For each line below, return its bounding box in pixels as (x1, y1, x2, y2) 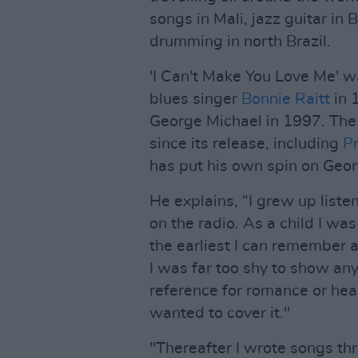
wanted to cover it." (149, 305, 290, 321)
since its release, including (149, 136, 343, 152)
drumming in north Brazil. (149, 34, 331, 50)
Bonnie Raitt (241, 91, 330, 107)
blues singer (149, 91, 241, 107)
